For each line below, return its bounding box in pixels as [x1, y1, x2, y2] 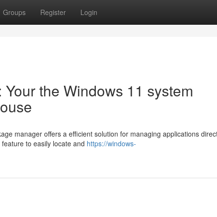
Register [40, 7, 66, 17]
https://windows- [87, 139, 136, 148]
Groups [3, 7, 26, 17]
